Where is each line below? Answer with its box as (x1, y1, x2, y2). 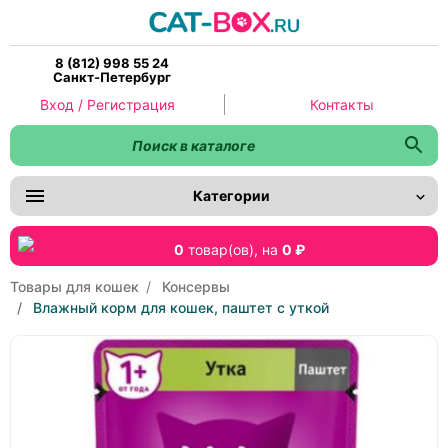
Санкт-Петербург (53, 69, 171, 85)
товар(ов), (183, 240, 262, 258)
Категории (192, 187, 270, 205)
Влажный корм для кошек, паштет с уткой (33, 298, 329, 316)
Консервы (162, 277, 230, 295)
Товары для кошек (10, 277, 139, 295)
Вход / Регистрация (39, 96, 175, 113)
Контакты (309, 96, 374, 113)
